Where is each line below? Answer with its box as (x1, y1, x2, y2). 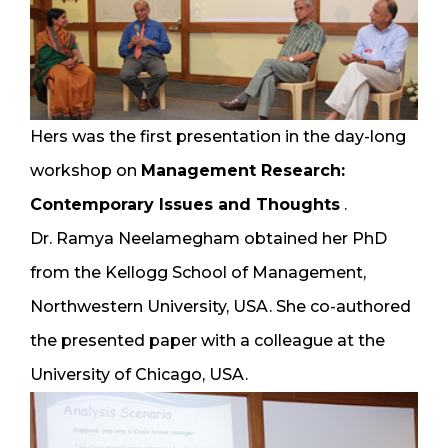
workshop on (30, 160, 141, 180)
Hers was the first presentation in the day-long (30, 126, 406, 146)
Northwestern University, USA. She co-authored (30, 296, 411, 316)
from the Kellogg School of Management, (30, 262, 366, 282)
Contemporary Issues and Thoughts (30, 194, 340, 214)
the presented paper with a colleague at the (30, 330, 385, 350)
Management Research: (141, 160, 345, 180)
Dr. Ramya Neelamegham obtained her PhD (30, 228, 387, 248)
